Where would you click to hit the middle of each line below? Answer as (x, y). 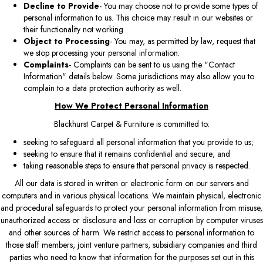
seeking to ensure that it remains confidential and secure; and (127, 154)
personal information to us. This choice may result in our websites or (138, 17)
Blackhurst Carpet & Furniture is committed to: (131, 124)
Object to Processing (67, 41)
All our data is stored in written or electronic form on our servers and (131, 183)
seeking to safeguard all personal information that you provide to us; (139, 142)
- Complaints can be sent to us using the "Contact (152, 64)
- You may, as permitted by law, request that (183, 41)
